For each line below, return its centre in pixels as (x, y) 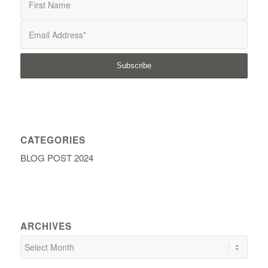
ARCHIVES (46, 226)
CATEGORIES (53, 140)
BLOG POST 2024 (57, 157)
